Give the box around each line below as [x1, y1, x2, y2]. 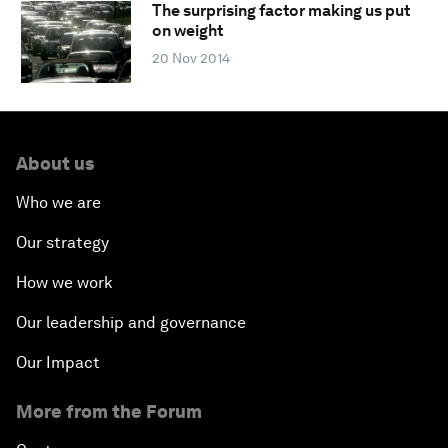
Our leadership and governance [16, 312, 246, 332]
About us [16, 152, 94, 174]
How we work [16, 272, 113, 292]
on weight [151, 21, 223, 41]
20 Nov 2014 [151, 50, 230, 67]
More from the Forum [16, 400, 202, 422]
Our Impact [16, 352, 100, 372]
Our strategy [16, 232, 109, 252]
